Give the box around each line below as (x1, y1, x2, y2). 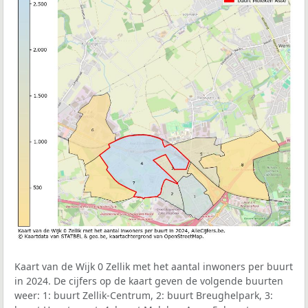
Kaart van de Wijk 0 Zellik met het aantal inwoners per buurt (14, 260, 293, 274)
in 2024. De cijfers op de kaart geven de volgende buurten (14, 274, 283, 288)
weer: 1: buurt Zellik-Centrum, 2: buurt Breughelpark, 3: (14, 289, 273, 302)
